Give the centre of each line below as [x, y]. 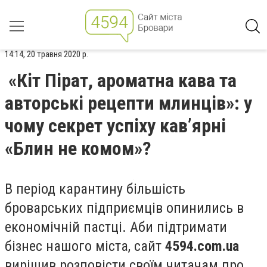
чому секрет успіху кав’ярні [115, 126]
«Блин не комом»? [78, 148]
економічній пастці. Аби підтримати [116, 227]
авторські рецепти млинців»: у [128, 103]
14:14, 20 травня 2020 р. [46, 54]
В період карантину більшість [95, 189]
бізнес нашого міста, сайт [85, 246]
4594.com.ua [202, 246]
